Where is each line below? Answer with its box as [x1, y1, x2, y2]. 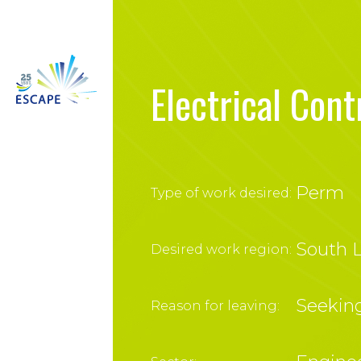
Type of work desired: [151, 185, 292, 201]
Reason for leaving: [151, 298, 280, 313]
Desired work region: [151, 242, 292, 257]
